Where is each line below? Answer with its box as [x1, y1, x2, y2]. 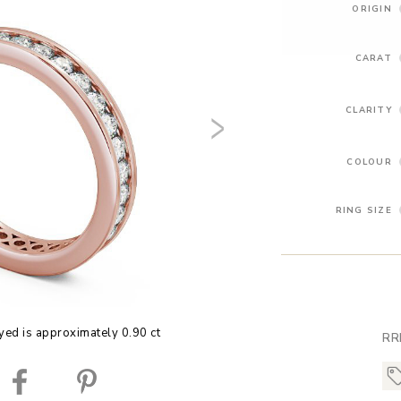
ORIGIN [352, 2, 392, 14]
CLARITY [346, 103, 392, 115]
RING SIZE [335, 204, 392, 217]
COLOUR [346, 155, 392, 167]
